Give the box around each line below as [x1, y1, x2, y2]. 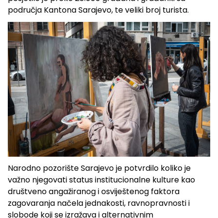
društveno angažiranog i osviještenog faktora [8, 186, 180, 198]
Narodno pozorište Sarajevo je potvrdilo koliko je [8, 163, 191, 174]
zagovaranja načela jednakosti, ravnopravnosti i [8, 198, 190, 209]
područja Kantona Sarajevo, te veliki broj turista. [8, 4, 189, 16]
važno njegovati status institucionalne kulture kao [8, 174, 195, 186]
